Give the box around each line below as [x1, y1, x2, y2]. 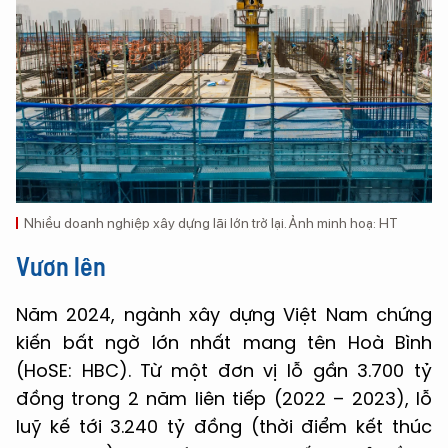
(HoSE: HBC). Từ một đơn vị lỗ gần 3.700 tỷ [16, 357, 432, 383]
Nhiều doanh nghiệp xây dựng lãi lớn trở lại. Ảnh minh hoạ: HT [24, 214, 398, 231]
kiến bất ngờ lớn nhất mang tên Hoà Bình [16, 329, 432, 355]
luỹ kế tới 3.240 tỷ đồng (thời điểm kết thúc [16, 413, 432, 439]
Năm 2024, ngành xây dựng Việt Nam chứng [16, 301, 432, 327]
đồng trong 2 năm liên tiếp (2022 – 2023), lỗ [16, 385, 432, 411]
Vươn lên [16, 249, 106, 281]
